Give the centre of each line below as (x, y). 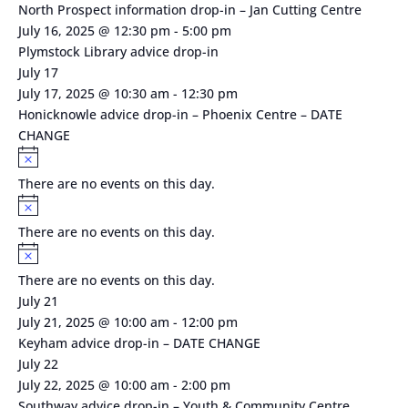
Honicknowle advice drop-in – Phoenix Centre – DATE (180, 115)
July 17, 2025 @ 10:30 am (93, 94)
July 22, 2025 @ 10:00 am (93, 385)
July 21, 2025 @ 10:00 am (93, 322)
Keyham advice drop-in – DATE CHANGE (139, 343)
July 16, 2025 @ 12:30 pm (94, 31)
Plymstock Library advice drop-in (118, 52)
